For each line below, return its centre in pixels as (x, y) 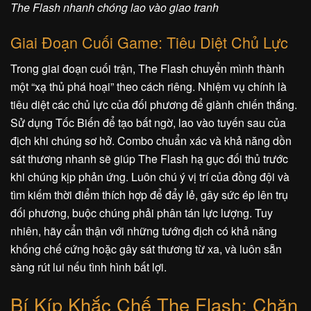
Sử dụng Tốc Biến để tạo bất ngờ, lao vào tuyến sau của (148, 123)
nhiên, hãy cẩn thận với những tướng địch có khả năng (144, 231)
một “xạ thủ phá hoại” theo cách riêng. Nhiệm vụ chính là (149, 87)
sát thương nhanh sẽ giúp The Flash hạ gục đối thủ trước (149, 159)
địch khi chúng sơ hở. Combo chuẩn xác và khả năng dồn (151, 141)
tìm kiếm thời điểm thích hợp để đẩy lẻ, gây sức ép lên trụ (149, 195)
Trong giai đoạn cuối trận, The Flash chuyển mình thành (148, 69)
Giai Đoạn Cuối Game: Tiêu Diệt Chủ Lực (149, 42)
